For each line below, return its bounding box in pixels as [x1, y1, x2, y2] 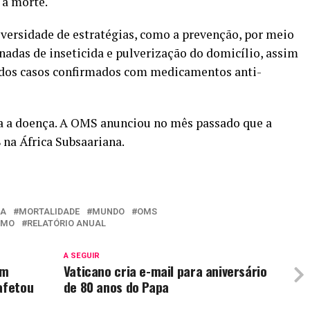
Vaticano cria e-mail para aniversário [63, 261, 267, 281]
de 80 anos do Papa [63, 277, 169, 297]
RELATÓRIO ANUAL [27, 218, 106, 228]
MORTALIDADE [19, 206, 80, 217]
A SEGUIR [63, 251, 100, 260]
